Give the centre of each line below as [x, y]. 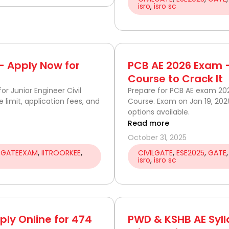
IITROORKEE [61, 153]
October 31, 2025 [157, 137]
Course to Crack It [175, 78]
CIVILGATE [155, 153]
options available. [159, 112]
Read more [148, 123]
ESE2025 [190, 153]
